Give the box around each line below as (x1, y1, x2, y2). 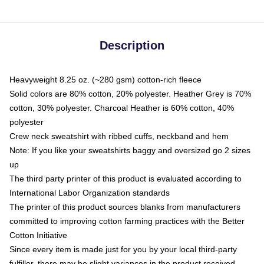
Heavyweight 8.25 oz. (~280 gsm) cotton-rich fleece (9, 75, 202, 84)
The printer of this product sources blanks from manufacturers (9, 202, 240, 212)
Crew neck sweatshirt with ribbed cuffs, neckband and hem (9, 131, 229, 141)
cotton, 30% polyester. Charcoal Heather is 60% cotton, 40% (9, 103, 234, 113)
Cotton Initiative (9, 230, 67, 240)
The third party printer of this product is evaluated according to (9, 174, 242, 183)
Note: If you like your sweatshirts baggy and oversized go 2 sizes (9, 146, 250, 155)
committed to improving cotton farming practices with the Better (9, 216, 245, 226)
